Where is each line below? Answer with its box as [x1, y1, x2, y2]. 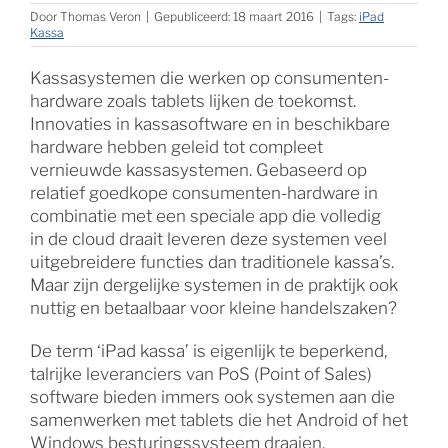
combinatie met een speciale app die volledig [30, 205, 381, 226]
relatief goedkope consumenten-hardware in [30, 182, 378, 203]
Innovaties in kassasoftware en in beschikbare [30, 113, 390, 134]
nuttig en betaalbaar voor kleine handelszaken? [30, 297, 397, 318]
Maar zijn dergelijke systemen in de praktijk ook [30, 274, 398, 295]
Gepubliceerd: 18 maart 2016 [154, 8, 314, 24]
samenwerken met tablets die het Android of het [30, 409, 408, 430]
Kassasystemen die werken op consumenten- [30, 67, 389, 88]
